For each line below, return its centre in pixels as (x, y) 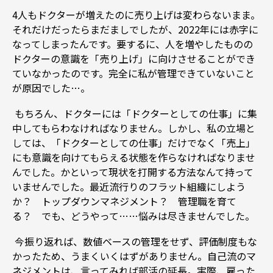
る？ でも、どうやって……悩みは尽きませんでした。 (133, 215)
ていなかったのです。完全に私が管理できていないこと (133, 73)
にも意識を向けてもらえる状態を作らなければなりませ (134, 157)
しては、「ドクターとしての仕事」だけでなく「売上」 (134, 142)
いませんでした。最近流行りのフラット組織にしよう (129, 186)
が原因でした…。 (51, 87)
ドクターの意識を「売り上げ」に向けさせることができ (134, 58)
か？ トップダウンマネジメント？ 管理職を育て (124, 201)
